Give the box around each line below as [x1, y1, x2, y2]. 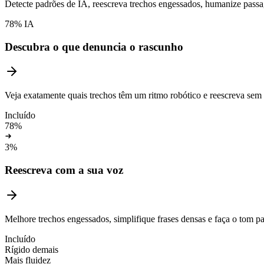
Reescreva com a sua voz [5, 164, 123, 177]
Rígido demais [5, 244, 58, 255]
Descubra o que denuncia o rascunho [5, 40, 183, 53]
